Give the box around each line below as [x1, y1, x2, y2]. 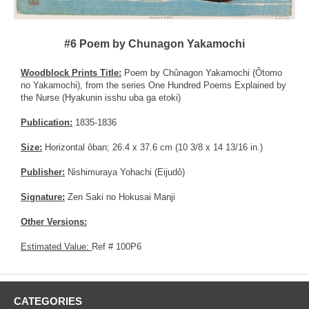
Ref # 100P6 [92, 241, 141, 252]
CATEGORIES [14, 295, 82, 307]
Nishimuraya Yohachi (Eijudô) [65, 166, 185, 177]
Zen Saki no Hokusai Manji [65, 191, 175, 202]
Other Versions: [21, 216, 87, 227]
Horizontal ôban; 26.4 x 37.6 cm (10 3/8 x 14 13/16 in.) [42, 141, 263, 152]
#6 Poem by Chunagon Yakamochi [64, 37, 245, 50]
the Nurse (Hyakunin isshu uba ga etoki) [21, 92, 181, 103]
